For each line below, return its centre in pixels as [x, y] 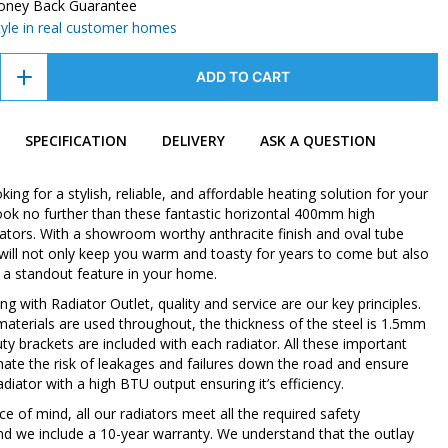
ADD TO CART [243, 77]
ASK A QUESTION [317, 141]
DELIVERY [193, 141]
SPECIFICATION [75, 141]
